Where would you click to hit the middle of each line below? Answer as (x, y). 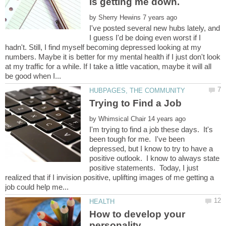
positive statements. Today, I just (144, 167)
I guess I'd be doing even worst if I (145, 37)
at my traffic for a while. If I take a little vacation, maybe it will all (108, 66)
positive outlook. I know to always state (155, 158)
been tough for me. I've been (137, 139)
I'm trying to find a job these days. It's (151, 129)
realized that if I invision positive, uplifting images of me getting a (109, 177)
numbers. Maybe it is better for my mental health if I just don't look (113, 56)
